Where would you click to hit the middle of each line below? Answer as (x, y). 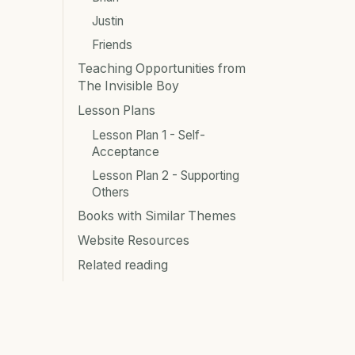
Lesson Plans (116, 110)
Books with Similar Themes (157, 216)
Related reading (123, 265)
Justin (108, 21)
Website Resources (134, 240)
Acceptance (126, 151)
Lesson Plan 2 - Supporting (166, 175)
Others (111, 192)
